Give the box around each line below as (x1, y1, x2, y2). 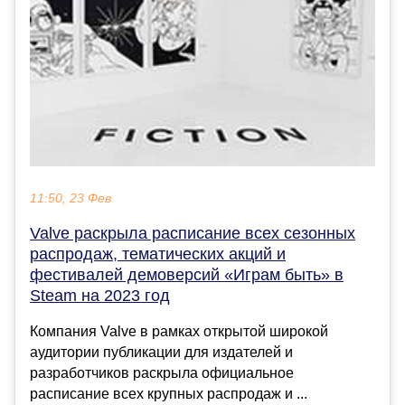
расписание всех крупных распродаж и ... (30, 386, 307, 402)
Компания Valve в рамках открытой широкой (30, 324, 328, 340)
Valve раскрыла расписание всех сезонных (30, 224, 355, 243)
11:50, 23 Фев (30, 192, 111, 206)
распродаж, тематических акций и (30, 245, 286, 264)
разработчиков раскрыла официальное (30, 365, 294, 381)
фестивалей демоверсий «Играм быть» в (30, 266, 344, 285)
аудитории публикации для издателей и (30, 344, 293, 361)
